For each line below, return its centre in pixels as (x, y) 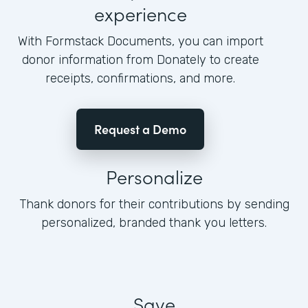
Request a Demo (140, 129)
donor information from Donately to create (140, 60)
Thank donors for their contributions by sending (154, 205)
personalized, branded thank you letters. (154, 223)
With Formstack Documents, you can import (140, 42)
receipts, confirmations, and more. (140, 79)
